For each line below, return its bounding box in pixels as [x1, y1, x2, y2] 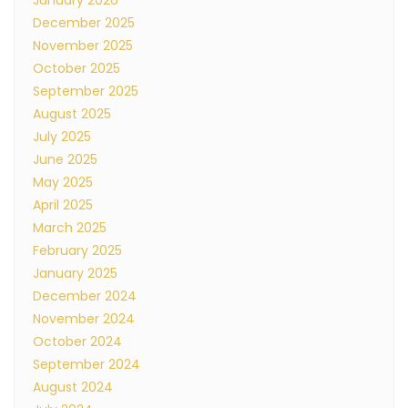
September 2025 [33, 82, 138, 100]
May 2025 [33, 173, 93, 191]
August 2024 [33, 378, 113, 396]
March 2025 [33, 219, 107, 237]
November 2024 [33, 310, 135, 328]
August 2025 [33, 105, 111, 123]
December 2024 [33, 287, 137, 305]
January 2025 [33, 264, 117, 282]
